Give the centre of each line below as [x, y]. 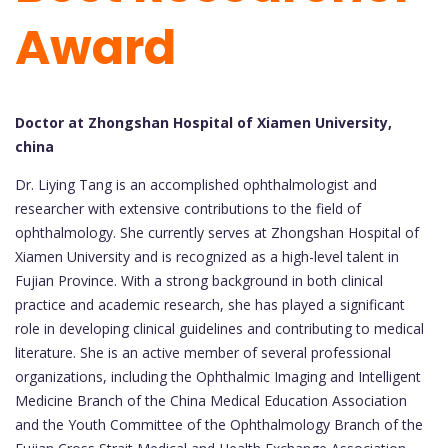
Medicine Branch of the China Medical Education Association [211, 401]
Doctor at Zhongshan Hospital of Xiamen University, [203, 123]
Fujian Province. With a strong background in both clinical [199, 281]
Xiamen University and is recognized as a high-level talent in [207, 257]
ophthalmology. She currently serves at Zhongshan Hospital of [217, 233]
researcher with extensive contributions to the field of [188, 209]
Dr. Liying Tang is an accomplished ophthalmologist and [196, 185]
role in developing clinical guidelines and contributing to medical [219, 329]
